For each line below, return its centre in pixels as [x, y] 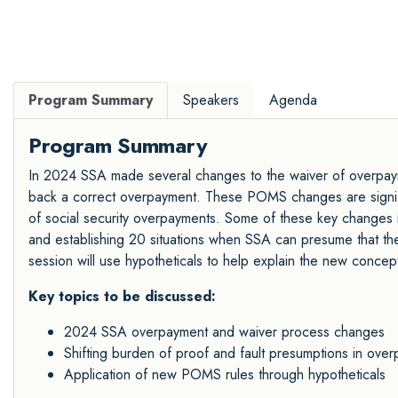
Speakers [211, 99]
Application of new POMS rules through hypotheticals [225, 374]
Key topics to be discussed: [122, 296]
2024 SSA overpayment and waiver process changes [224, 331]
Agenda [293, 99]
